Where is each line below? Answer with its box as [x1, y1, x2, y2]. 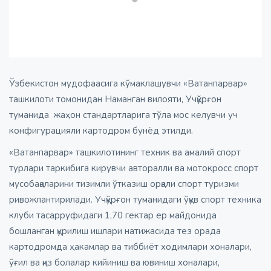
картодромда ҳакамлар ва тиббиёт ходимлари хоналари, [9, 240, 252, 253]
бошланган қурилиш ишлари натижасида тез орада [9, 224, 221, 237]
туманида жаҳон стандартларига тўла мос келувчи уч [9, 108, 238, 121]
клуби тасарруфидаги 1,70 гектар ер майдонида [9, 209, 217, 221]
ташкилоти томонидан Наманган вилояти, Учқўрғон [9, 93, 221, 105]
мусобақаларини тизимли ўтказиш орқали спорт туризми [9, 177, 239, 190]
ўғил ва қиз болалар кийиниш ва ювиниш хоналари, [9, 256, 220, 269]
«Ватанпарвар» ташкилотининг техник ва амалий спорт [9, 146, 241, 158]
